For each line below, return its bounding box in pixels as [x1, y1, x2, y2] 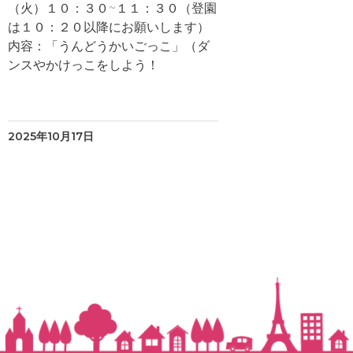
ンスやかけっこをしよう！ [7, 58, 159, 72]
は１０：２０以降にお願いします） [7, 20, 210, 35]
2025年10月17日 [7, 129, 94, 143]
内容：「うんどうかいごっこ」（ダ [7, 39, 210, 54]
